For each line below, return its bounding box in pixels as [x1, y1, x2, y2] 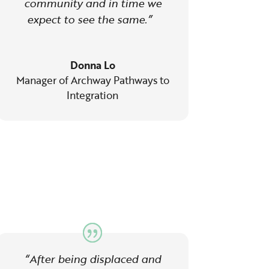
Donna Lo [70, 58, 115, 73]
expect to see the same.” [27, 11, 159, 28]
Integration [67, 88, 119, 103]
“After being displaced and [24, 250, 161, 267]
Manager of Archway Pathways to [16, 73, 169, 88]
